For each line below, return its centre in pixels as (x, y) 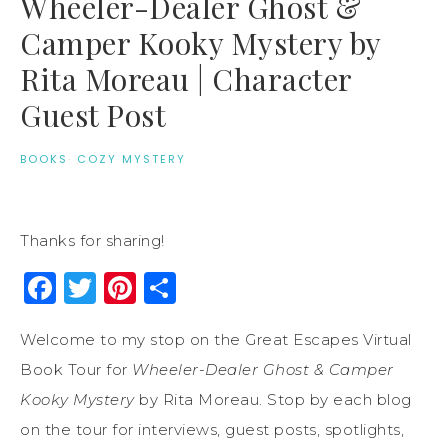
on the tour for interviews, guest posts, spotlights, (212, 429)
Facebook (135, 287)
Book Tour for (76, 369)
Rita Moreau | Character (186, 78)
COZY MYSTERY (131, 158)
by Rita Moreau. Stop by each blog (273, 399)
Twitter (154, 287)
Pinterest (211, 287)
